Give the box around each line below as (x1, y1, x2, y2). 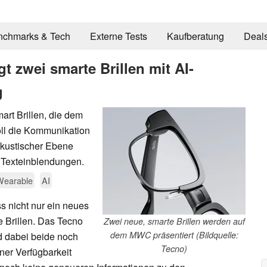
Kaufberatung (166, 29, 224, 44)
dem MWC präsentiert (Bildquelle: (110, 228, 238, 241)
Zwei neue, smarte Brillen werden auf (103, 215, 245, 227)
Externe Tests (89, 29, 147, 44)
